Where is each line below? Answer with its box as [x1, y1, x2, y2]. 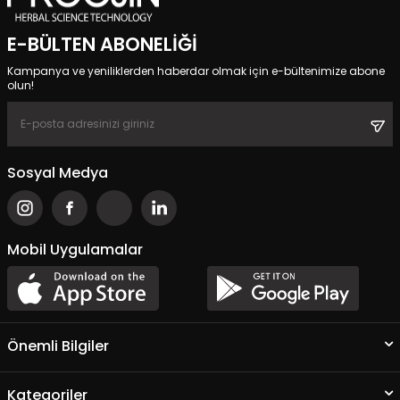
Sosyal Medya [7, 162, 108, 183]
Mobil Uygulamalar [7, 238, 143, 260]
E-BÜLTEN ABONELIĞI [7, 30, 197, 57]
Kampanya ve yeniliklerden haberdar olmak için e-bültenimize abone [7, 62, 385, 79]
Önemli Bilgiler [7, 335, 109, 356]
